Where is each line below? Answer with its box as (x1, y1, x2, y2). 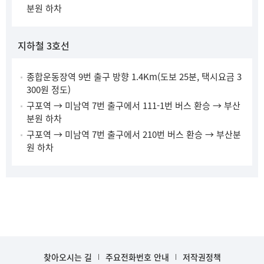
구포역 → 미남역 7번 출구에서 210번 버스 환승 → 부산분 (27, 128, 241, 141)
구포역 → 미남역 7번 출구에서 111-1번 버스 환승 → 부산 (27, 99, 240, 112)
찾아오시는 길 (43, 251, 92, 263)
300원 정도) (27, 83, 71, 96)
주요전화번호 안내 (105, 251, 169, 263)
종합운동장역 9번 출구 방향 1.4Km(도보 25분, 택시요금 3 (27, 70, 242, 83)
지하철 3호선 (18, 38, 70, 52)
